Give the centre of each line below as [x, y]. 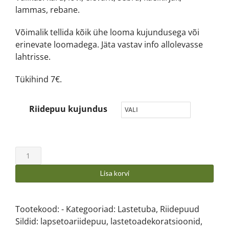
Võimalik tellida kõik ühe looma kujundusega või [107, 32]
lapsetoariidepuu [73, 222]
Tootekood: [38, 209]
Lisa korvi [114, 173]
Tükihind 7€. [39, 79]
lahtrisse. [33, 57]
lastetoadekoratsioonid [155, 222]
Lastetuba [137, 209]
